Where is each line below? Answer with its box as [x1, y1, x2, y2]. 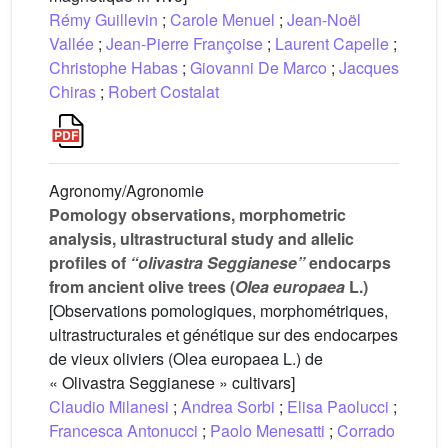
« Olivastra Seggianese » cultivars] [49, 371, 295, 394]
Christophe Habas [49, 56, 178, 79]
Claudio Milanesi [49, 395, 169, 418]
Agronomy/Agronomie [49, 179, 204, 202]
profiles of [49, 251, 130, 274]
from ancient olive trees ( [49, 275, 235, 298]
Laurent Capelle [275, 32, 389, 55]
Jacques [339, 56, 399, 79]
